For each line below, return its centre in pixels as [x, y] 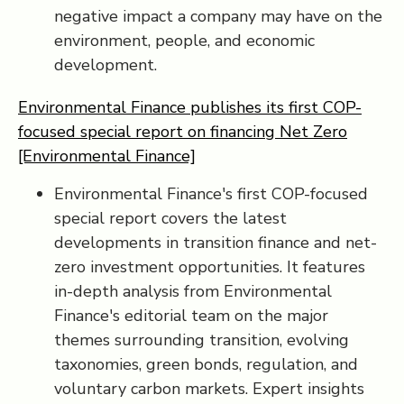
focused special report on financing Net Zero [183, 132]
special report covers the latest [170, 218]
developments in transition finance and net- [216, 243]
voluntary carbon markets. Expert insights [209, 389]
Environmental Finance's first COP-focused [211, 194]
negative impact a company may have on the [218, 16]
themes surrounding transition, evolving [202, 340]
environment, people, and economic [184, 41]
